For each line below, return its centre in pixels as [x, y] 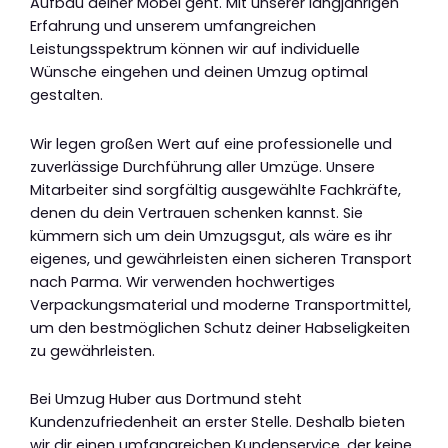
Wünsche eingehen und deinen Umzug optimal [199, 72]
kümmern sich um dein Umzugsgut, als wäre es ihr [211, 235]
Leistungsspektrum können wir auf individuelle [195, 49]
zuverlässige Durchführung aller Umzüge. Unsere [202, 166]
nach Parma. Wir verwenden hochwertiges [182, 281]
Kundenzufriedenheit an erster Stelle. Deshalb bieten [217, 422]
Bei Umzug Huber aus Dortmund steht [166, 399]
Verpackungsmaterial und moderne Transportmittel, [220, 304]
